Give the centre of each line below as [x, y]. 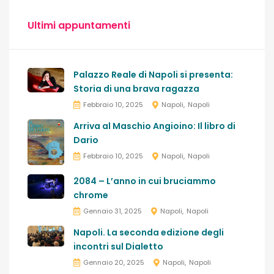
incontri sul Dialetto [118, 247]
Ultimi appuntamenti [79, 26]
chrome [91, 195]
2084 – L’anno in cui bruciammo [145, 181]
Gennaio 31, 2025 [113, 211]
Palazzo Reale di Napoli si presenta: [153, 75]
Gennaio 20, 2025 [114, 263]
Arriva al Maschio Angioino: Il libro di [154, 126]
